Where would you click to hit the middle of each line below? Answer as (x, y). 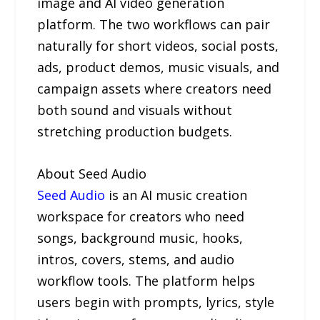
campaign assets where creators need (155, 89)
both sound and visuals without (135, 110)
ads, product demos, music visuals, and (159, 67)
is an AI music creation (176, 195)
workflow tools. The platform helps (146, 280)
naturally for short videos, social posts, (158, 46)
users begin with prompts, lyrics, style (156, 302)
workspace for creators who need (141, 216)
